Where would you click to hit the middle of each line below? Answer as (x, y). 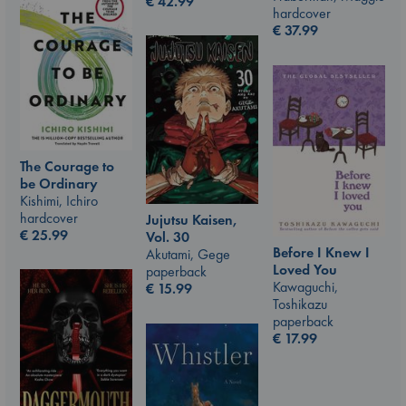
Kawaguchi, (305, 287)
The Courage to (67, 166)
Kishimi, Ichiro (59, 200)
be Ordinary (59, 183)
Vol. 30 (168, 237)
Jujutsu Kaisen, (192, 219)
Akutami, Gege (188, 254)
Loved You (305, 270)
